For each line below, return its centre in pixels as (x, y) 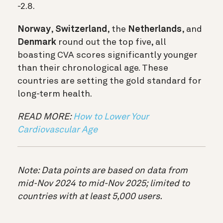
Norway (34, 29)
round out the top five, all (111, 42)
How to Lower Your (111, 117)
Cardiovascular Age (57, 130)
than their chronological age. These (93, 68)
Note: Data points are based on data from (103, 170)
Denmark (37, 42)
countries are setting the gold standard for (110, 81)
